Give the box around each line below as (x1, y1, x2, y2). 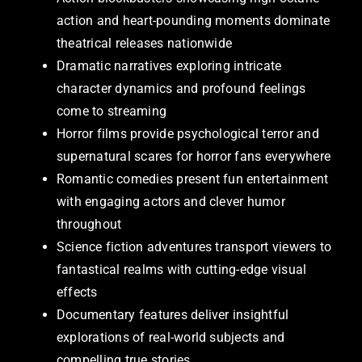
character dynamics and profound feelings (57, 81, 306, 97)
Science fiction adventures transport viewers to (57, 239, 332, 255)
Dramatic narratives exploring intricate (57, 58, 282, 74)
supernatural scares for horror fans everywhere (57, 149, 331, 165)
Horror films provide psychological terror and (57, 126, 319, 142)
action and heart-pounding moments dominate (57, 13, 330, 29)
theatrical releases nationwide (57, 36, 233, 52)
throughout (57, 217, 122, 233)
